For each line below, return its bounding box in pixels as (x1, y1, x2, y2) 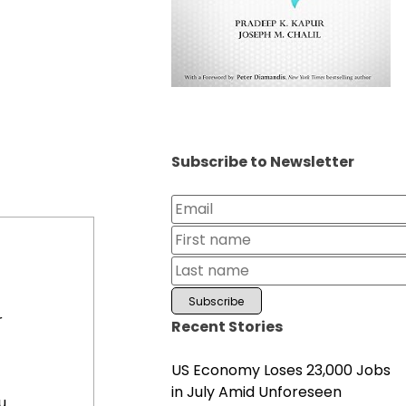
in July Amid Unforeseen (170, 381, 342, 402)
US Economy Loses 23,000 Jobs (170, 359, 391, 381)
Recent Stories (170, 315, 283, 337)
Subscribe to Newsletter (170, 150, 354, 172)
